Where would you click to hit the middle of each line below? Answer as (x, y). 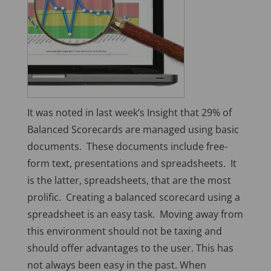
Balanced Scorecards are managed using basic (133, 130)
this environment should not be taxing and (124, 231)
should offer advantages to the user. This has (130, 248)
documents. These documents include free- (127, 147)
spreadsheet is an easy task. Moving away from (135, 214)
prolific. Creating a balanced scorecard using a (133, 198)
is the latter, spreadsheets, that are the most (129, 181)
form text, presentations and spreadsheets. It (132, 164)
